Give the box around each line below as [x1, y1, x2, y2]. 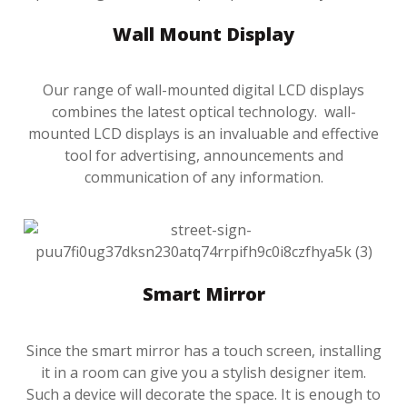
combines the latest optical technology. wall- [51, 101, 356, 122]
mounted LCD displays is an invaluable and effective [28, 123, 379, 144]
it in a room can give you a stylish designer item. [41, 362, 366, 382]
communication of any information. [84, 166, 323, 187]
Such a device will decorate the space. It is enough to [26, 383, 381, 404]
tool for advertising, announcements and [64, 144, 343, 165]
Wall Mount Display [113, 21, 294, 46]
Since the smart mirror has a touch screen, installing [25, 340, 382, 361]
